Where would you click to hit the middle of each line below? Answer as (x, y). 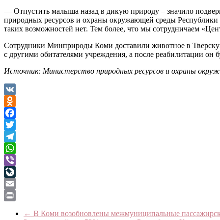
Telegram (18, 148)
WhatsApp (21, 160)
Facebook (19, 124)
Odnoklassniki (26, 112)
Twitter (15, 136)
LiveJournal (22, 183)
